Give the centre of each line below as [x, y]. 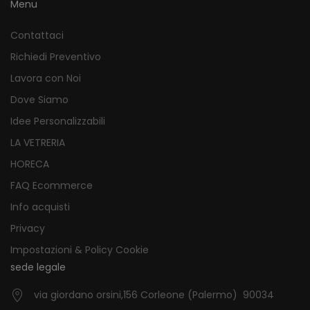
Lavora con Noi [46, 78]
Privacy [28, 228]
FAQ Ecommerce [52, 185]
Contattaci [37, 35]
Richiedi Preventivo [56, 56]
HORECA [30, 164]
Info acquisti [40, 207]
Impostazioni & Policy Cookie [80, 249]
